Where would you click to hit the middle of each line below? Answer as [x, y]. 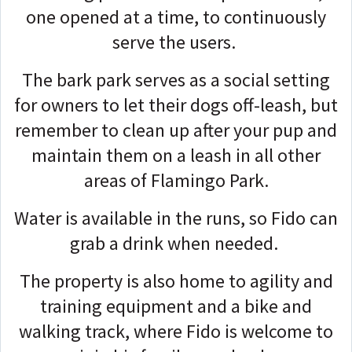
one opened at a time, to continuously [176, 16]
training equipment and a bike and [176, 306]
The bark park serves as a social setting [176, 79]
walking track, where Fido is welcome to [176, 331]
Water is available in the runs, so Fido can [176, 218]
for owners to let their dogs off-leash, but [176, 104]
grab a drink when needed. [176, 243]
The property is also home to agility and [176, 280]
